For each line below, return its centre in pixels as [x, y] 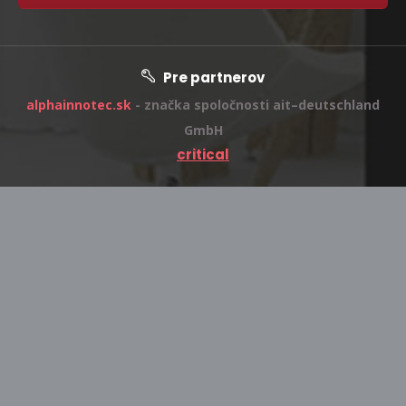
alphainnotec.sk [79, 104]
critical [203, 154]
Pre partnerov [213, 77]
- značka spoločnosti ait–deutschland [257, 104]
